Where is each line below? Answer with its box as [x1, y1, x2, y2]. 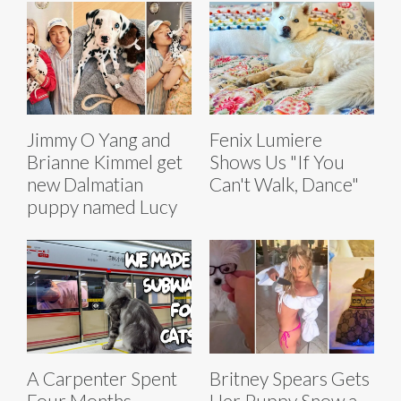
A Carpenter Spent [27, 367, 177, 390]
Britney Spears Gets [209, 367, 370, 390]
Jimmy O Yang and [27, 128, 171, 151]
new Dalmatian [27, 173, 143, 196]
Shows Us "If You [209, 150, 345, 174]
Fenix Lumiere [209, 128, 322, 151]
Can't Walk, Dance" [209, 173, 359, 196]
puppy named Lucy [27, 195, 177, 218]
